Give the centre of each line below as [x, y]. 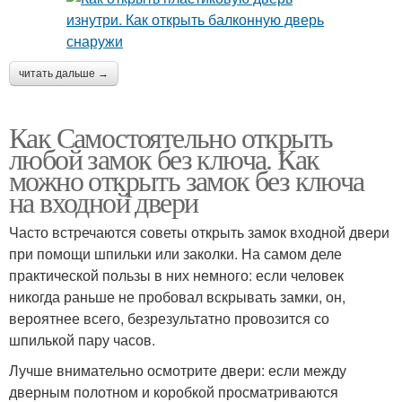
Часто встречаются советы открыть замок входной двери [199, 232]
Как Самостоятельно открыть [171, 137]
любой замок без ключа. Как [164, 158]
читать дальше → [64, 74]
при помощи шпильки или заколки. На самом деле [175, 253]
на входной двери [104, 201]
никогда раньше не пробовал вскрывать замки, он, [177, 297]
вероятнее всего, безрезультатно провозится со [169, 318]
